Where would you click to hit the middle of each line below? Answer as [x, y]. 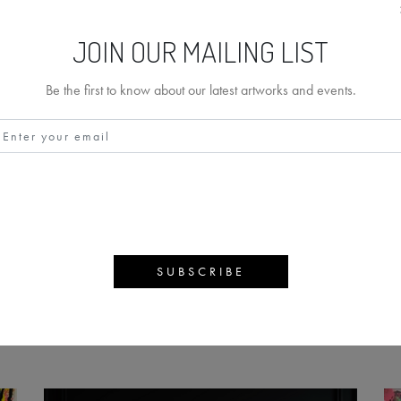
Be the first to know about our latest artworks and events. [200, 90]
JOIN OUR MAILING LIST [200, 51]
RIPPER [218, 230]
